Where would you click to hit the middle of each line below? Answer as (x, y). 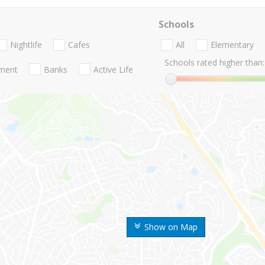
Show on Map (171, 227)
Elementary (232, 45)
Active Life (113, 69)
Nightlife (26, 45)
